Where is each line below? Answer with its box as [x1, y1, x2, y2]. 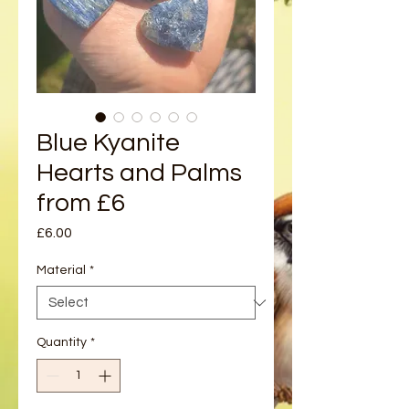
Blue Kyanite [37, 130, 180, 156]
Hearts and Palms [37, 160, 242, 186]
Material [37, 264, 86, 277]
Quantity [37, 336, 87, 349]
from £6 [37, 190, 125, 216]
